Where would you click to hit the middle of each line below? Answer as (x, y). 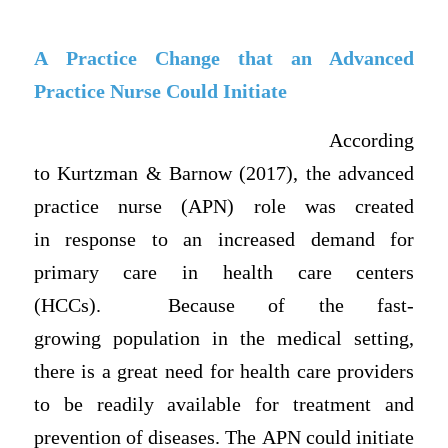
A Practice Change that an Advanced (224, 58)
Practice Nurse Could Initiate (160, 91)
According (224, 141)
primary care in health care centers (224, 273)
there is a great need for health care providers (224, 372)
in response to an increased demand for (224, 240)
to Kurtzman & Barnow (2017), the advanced (224, 174)
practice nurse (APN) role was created (224, 207)
